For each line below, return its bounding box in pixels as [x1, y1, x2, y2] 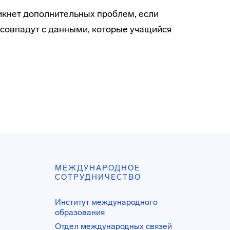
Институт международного [55, 197, 158, 207]
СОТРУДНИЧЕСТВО [55, 172, 142, 182]
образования [55, 207, 105, 217]
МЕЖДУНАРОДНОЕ [55, 163, 141, 172]
